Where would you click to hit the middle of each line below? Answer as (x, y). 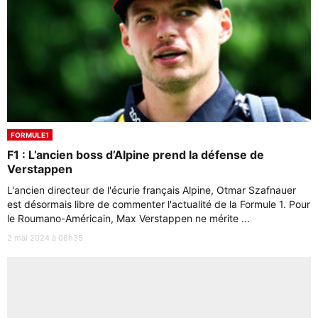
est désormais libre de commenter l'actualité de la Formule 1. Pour (159, 204)
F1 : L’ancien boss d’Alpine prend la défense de (136, 155)
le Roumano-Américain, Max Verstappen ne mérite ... (128, 218)
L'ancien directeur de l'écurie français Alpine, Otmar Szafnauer (152, 190)
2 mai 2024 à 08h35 (45, 238)
